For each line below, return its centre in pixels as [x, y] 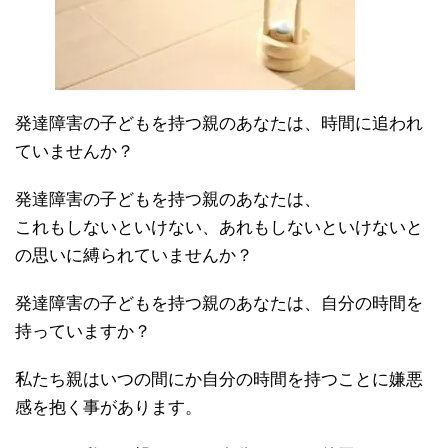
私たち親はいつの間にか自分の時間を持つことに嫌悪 [219, 379]
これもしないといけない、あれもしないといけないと [219, 227]
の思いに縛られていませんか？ [134, 255]
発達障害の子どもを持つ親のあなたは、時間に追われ [219, 123]
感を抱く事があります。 [108, 407]
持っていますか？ [83, 331]
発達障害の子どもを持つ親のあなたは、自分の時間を [219, 303]
